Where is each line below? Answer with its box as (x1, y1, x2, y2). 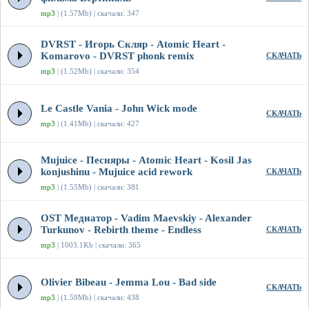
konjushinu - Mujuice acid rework (41, 166, 192, 178)
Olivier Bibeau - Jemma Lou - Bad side (41, 277, 217, 288)
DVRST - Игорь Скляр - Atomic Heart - (41, 39, 226, 50)
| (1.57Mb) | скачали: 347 (55, 9, 139, 18)
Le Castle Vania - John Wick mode (41, 103, 197, 114)
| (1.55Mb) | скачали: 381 (55, 183, 139, 192)
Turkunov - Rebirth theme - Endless (41, 224, 201, 236)
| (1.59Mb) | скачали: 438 (55, 293, 139, 302)
